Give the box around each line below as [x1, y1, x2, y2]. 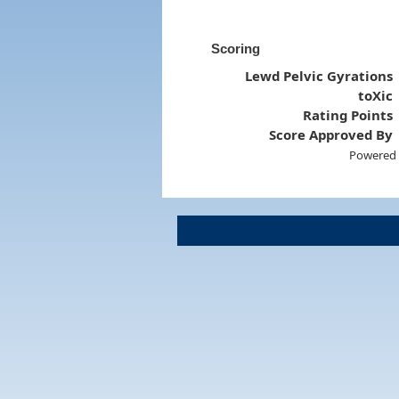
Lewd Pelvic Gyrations [245, 66, 394, 85]
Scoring [210, 40, 260, 56]
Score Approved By [269, 125, 394, 143]
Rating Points [303, 105, 394, 124]
